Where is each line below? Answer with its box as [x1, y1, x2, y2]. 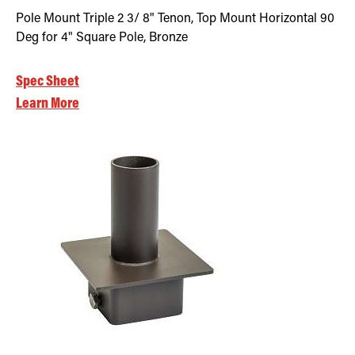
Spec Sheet [16, 74, 79, 90]
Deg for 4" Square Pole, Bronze [16, 31, 188, 44]
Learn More [16, 96, 79, 112]
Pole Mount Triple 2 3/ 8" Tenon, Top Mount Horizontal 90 [16, 12, 334, 25]
